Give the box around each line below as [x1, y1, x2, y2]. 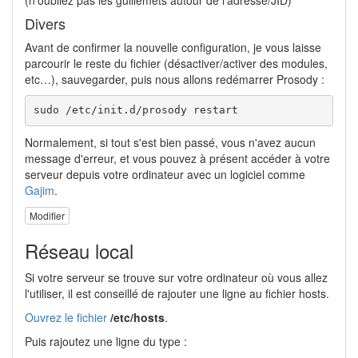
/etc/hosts [110, 309, 165, 326]
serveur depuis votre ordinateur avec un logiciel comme [25, 165, 305, 182]
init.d [97, 104, 136, 117]
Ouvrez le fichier [25, 309, 107, 326]
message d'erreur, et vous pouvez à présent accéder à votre [25, 149, 330, 166]
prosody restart [141, 104, 238, 117]
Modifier [30, 209, 65, 223]
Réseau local [25, 237, 133, 265]
